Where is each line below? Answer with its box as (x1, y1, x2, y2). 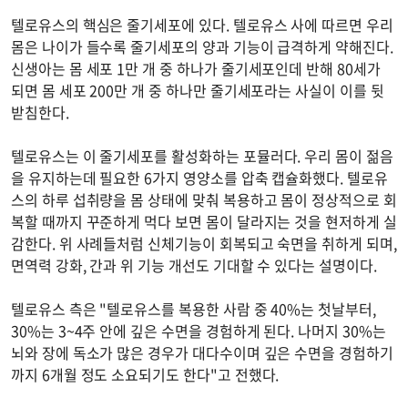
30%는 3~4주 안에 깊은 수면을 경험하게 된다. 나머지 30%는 (11, 319, 386, 342)
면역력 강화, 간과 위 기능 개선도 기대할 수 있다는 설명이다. (11, 253, 384, 276)
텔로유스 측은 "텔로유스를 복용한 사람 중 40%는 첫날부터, (11, 297, 376, 320)
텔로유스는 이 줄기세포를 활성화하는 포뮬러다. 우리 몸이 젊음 (11, 144, 393, 167)
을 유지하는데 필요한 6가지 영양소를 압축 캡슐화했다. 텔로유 (11, 166, 388, 189)
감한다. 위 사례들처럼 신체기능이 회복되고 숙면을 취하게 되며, (11, 231, 397, 254)
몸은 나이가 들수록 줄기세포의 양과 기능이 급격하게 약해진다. (11, 35, 393, 57)
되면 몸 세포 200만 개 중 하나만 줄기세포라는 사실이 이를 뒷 (11, 78, 384, 101)
